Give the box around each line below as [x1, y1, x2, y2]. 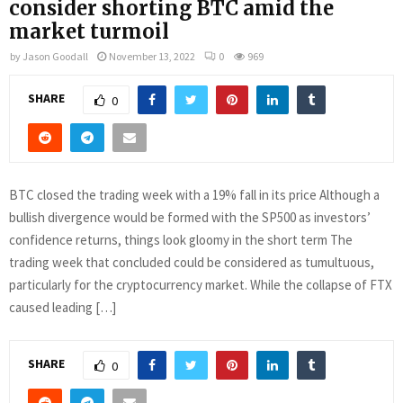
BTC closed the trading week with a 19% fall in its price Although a [9, 185, 380, 203]
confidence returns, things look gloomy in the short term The [9, 230, 353, 248]
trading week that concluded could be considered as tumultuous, [9, 253, 374, 271]
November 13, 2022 [109, 49, 195, 63]
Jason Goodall [22, 49, 88, 63]
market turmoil [9, 19, 169, 44]
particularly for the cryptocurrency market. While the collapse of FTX [9, 275, 392, 293]
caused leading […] [9, 298, 116, 316]
